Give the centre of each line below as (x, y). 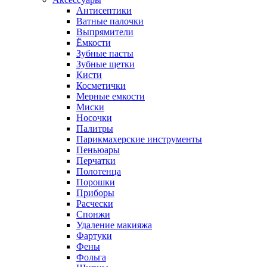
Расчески (95, 204)
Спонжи (93, 214)
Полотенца (99, 171)
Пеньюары (98, 150)
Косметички (101, 86)
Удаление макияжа (114, 225)
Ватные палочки (110, 21)
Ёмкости (94, 43)
